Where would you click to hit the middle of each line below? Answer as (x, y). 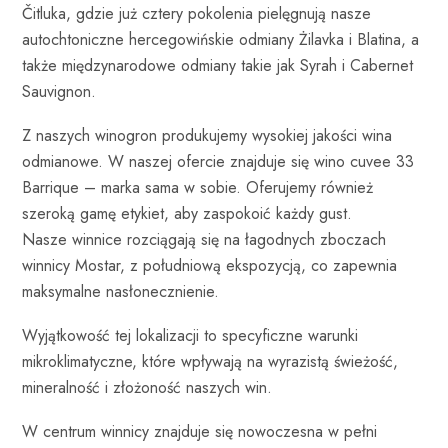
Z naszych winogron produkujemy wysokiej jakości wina (207, 135)
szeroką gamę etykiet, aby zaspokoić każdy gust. (187, 213)
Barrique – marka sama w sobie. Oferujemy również (197, 187)
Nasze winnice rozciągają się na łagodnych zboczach (204, 239)
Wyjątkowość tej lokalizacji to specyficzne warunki (190, 335)
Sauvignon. (59, 91)
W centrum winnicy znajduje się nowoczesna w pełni (199, 431)
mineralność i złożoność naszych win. (147, 387)
